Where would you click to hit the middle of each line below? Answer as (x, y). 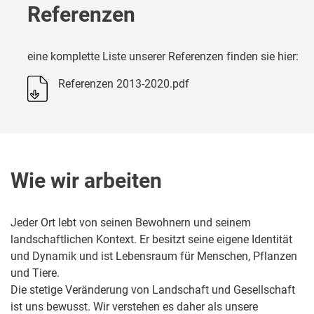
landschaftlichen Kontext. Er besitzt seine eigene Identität (151, 240)
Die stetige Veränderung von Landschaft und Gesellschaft (153, 290)
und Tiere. (35, 273)
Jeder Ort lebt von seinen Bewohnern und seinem (131, 223)
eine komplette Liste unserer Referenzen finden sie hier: (163, 57)
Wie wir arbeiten (86, 181)
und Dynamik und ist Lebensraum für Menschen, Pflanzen (154, 257)
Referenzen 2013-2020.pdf (124, 84)
